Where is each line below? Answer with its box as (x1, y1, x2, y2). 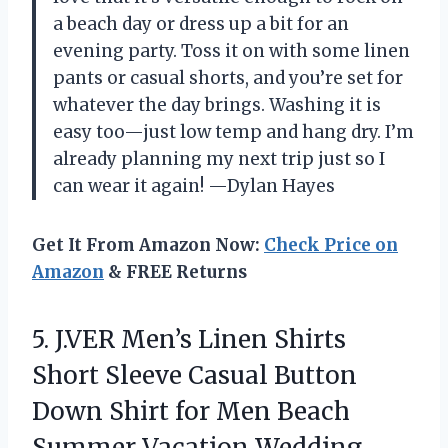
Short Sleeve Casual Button (32, 360, 357, 392)
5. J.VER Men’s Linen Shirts (32, 324, 346, 356)
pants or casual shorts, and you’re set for (53, 67, 403, 90)
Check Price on (264, 234, 398, 257)
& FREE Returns (104, 261, 247, 284)
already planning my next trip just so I (53, 148, 385, 171)
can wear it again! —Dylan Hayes (53, 175, 335, 198)
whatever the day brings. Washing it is (53, 94, 381, 117)
